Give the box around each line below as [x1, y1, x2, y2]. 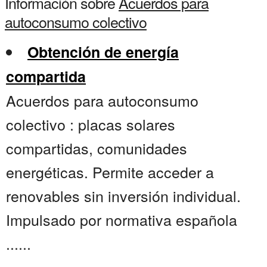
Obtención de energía [27, 41, 179, 63]
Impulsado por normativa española [6, 209, 237, 231]
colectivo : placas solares [6, 113, 175, 135]
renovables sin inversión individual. [6, 185, 241, 207]
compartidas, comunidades [6, 137, 187, 159]
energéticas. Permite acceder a [6, 161, 214, 183]
